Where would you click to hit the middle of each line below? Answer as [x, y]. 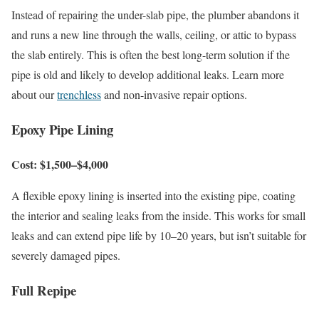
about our [34, 95]
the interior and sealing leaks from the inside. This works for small [158, 215]
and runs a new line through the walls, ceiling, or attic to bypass [154, 35]
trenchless [79, 95]
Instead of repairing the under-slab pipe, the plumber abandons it [155, 15]
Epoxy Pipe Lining [62, 130]
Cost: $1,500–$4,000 [60, 164]
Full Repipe [44, 290]
